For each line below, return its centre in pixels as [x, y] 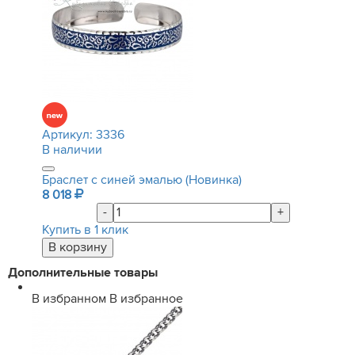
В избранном [69, 299]
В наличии [72, 150]
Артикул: [69, 135]
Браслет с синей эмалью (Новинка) [142, 180]
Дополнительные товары [83, 273]
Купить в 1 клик [85, 230]
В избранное [146, 299]
